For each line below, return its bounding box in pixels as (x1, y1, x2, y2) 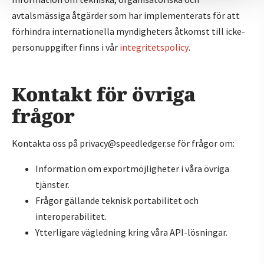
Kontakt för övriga (12, 81, 196, 107)
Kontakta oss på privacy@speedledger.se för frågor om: (12, 137, 235, 149)
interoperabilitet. (35, 210, 107, 222)
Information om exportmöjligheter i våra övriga (35, 163, 229, 174)
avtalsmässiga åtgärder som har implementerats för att (12, 9, 240, 21)
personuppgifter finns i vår (12, 41, 120, 53)
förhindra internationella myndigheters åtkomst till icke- (12, 25, 245, 37)
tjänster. (35, 179, 70, 190)
